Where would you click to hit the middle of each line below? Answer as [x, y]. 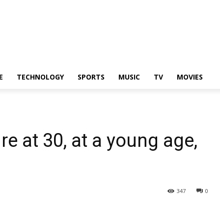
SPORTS [91, 77]
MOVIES [190, 77]
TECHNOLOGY [40, 77]
